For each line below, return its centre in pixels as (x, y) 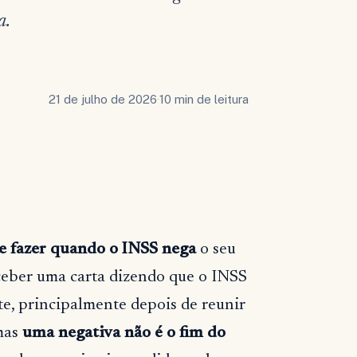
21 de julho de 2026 (103, 100)
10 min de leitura (204, 100)
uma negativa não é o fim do (124, 333)
